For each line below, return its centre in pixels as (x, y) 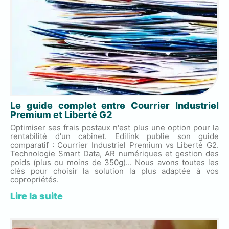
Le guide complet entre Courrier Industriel (114, 105)
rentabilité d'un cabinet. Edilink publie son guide (114, 136)
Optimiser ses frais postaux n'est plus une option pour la (114, 127)
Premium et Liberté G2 (61, 114)
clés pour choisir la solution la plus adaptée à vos (114, 171)
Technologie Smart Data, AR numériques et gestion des (114, 153)
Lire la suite (37, 196)
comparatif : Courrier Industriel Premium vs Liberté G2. (114, 145)
